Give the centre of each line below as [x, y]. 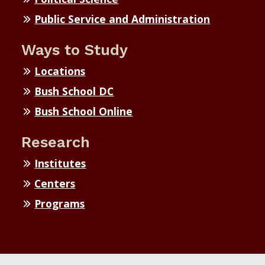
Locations [60, 71]
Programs [60, 203]
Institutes [60, 163]
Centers [55, 183]
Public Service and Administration [122, 19]
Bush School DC [74, 91]
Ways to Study [75, 49]
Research [56, 142]
